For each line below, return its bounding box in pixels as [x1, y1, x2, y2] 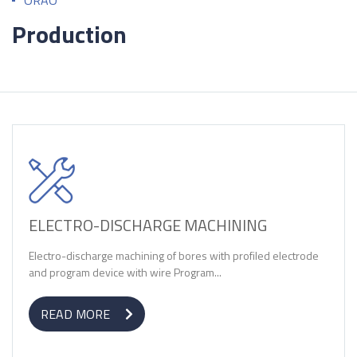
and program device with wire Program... [29, 264, 222, 280]
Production [12, 16, 127, 53]
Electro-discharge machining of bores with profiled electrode [29, 247, 319, 264]
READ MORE [41, 304, 113, 324]
